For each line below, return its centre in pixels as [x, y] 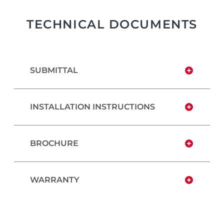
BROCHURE [54, 143]
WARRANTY [55, 180]
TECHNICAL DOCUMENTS [112, 24]
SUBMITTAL [54, 70]
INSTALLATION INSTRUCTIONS [92, 107]
